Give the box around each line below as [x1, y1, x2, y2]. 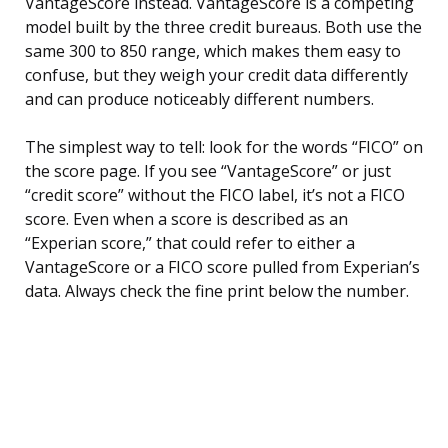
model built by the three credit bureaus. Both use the [25, 16, 422, 39]
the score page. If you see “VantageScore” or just [25, 160, 391, 183]
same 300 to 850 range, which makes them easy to [25, 40, 401, 63]
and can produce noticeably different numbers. [25, 88, 374, 111]
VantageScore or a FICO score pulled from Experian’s [25, 256, 420, 279]
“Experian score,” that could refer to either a [25, 232, 355, 255]
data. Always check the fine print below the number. [25, 280, 409, 303]
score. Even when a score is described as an [25, 208, 348, 231]
